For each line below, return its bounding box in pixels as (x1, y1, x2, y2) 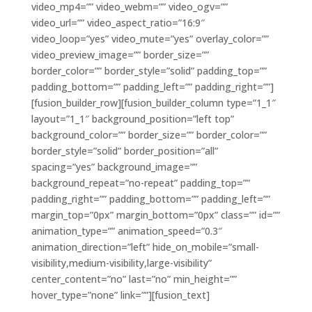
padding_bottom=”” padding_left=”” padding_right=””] (31, 80, 274, 94)
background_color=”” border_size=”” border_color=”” (31, 128, 267, 142)
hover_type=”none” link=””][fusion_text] (31, 288, 210, 302)
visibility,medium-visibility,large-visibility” (31, 256, 212, 270)
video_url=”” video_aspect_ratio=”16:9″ (31, 16, 205, 30)
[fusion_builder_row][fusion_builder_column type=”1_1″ (31, 96, 276, 110)
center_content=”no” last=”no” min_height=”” (31, 272, 237, 286)
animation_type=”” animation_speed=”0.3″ (31, 224, 222, 238)
